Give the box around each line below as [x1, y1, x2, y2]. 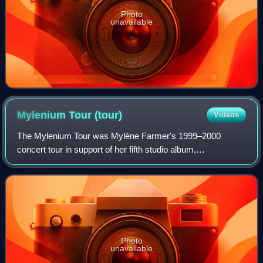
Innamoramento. [17, 157, 80, 168]
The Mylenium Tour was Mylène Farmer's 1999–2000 [17, 130, 221, 141]
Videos [213, 110, 239, 119]
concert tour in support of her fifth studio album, [17, 144, 197, 154]
